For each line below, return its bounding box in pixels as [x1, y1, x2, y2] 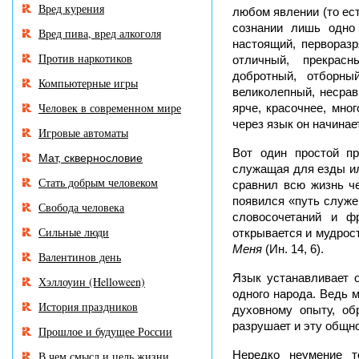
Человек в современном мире [38, 100, 181, 115]
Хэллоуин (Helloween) [38, 274, 145, 289]
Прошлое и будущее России [38, 324, 172, 339]
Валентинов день [38, 249, 121, 264]
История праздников [38, 299, 138, 314]
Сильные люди [38, 224, 109, 240]
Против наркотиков [38, 50, 132, 66]
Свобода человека [38, 200, 124, 215]
